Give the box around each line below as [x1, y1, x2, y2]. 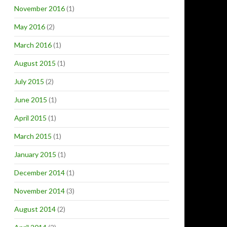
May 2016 [14, 22, 45, 31]
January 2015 [14, 150, 56, 159]
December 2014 [14, 168, 65, 177]
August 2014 [14, 205, 56, 213]
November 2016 [14, 4, 65, 13]
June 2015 [14, 95, 47, 104]
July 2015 [14, 77, 44, 86]
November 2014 [14, 186, 65, 195]
